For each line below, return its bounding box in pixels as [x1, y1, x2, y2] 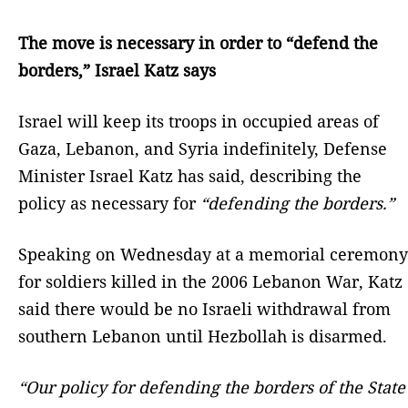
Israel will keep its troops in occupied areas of [18, 109, 379, 132]
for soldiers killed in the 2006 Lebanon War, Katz [18, 270, 403, 292]
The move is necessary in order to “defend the [18, 31, 378, 54]
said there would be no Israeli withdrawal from [18, 297, 391, 320]
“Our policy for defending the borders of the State [18, 375, 405, 398]
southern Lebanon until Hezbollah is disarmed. [18, 324, 387, 347]
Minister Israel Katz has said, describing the [18, 164, 362, 187]
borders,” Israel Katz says [18, 58, 216, 81]
